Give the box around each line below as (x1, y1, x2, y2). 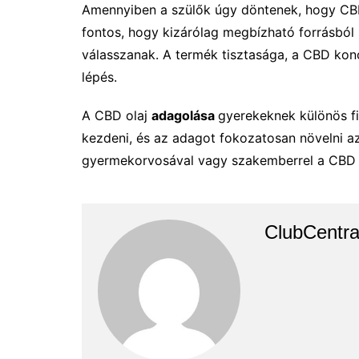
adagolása (151, 107, 218, 123)
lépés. (82, 68, 117, 85)
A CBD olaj (82, 107, 151, 123)
